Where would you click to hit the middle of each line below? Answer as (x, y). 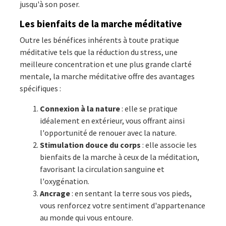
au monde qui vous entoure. (87, 217)
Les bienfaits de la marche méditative (101, 23)
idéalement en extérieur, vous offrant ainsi (112, 120)
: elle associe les (169, 145)
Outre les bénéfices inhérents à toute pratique (99, 40)
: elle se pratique (149, 108)
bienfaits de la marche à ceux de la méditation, (120, 157)
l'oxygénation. (65, 181)
